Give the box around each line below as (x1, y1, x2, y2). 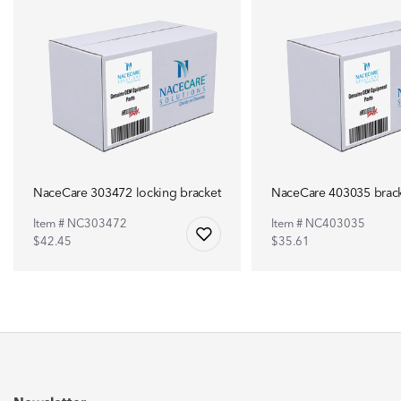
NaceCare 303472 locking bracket (33, 186, 221, 200)
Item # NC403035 (271, 218, 365, 230)
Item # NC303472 (33, 218, 127, 230)
